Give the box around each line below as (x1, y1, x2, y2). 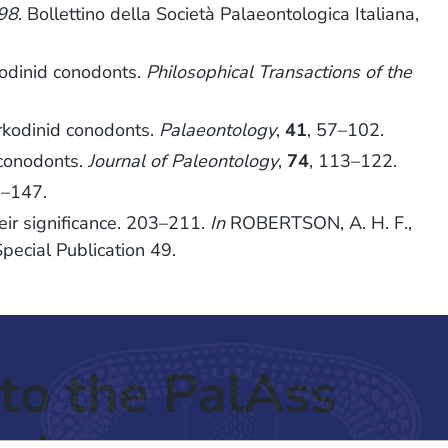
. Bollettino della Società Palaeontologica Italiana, (18, 2, 420, 27)
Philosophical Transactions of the (146, 60, 413, 85)
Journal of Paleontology (88, 149, 279, 174)
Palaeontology (159, 118, 277, 143)
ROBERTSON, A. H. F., (225, 211, 413, 236)
